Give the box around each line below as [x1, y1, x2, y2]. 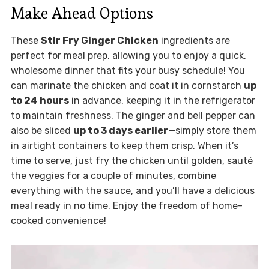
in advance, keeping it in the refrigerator [68, 95, 255, 107]
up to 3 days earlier [73, 125, 168, 137]
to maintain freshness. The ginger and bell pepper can [10, 110, 255, 122]
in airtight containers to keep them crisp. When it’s [10, 140, 238, 152]
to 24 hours [10, 95, 69, 107]
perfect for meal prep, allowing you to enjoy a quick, [10, 50, 246, 62]
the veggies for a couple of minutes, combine [10, 170, 216, 182]
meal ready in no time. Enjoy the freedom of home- [10, 200, 243, 212]
